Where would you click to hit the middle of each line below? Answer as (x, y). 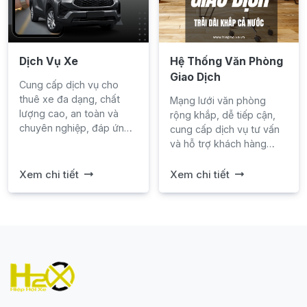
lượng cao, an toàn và (69, 113)
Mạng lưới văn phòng (218, 100)
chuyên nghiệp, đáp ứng (75, 127)
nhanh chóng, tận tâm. (220, 158)
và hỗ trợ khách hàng (218, 143)
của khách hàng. (56, 156)
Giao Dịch (195, 77)
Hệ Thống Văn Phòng (226, 61)
